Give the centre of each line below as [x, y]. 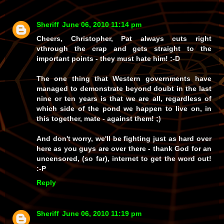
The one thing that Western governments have [124, 79]
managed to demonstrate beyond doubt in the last [124, 89]
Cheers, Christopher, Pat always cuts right [124, 39]
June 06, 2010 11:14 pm [102, 25]
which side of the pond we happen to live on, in [124, 109]
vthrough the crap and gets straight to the [124, 49]
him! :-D [165, 59]
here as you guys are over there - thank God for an [124, 149]
